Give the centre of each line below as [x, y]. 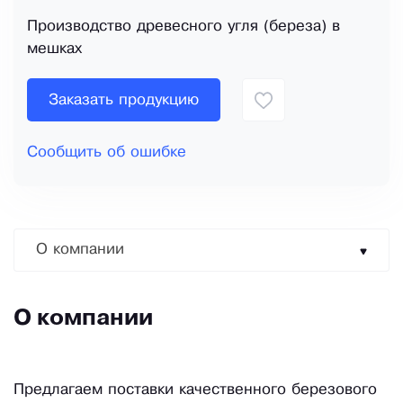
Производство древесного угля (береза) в [184, 27]
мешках [54, 49]
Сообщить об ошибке [107, 153]
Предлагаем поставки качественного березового [195, 390]
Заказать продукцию [124, 100]
